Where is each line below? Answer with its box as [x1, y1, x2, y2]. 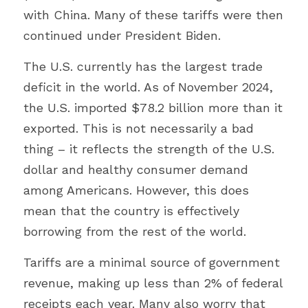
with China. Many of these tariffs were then [23, 8, 283, 22]
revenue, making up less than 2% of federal [23, 276, 283, 290]
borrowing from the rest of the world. [23, 224, 246, 239]
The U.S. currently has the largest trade [23, 59, 263, 74]
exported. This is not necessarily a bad [23, 121, 254, 135]
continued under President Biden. [23, 28, 221, 43]
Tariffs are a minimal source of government [23, 255, 280, 269]
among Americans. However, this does [23, 183, 249, 197]
